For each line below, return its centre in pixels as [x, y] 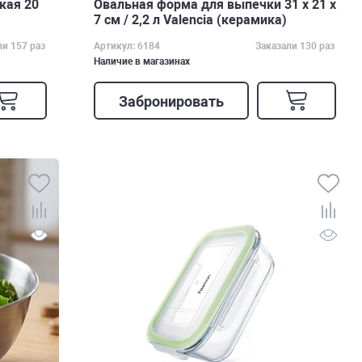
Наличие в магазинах [141, 61]
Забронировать [172, 101]
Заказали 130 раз [295, 46]
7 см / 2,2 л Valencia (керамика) [190, 19]
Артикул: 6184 [126, 46]
